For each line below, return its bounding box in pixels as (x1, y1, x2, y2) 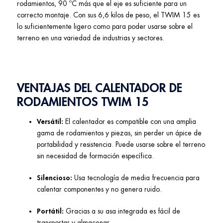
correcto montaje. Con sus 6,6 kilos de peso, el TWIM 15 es (17, 11, 200, 18)
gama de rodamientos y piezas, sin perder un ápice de (37, 129, 202, 136)
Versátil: (37, 117, 65, 125)
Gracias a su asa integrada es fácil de (66, 207, 180, 215)
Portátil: (37, 207, 66, 215)
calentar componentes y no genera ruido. (37, 185, 162, 193)
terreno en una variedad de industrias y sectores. (17, 34, 164, 41)
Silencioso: (37, 174, 74, 181)
